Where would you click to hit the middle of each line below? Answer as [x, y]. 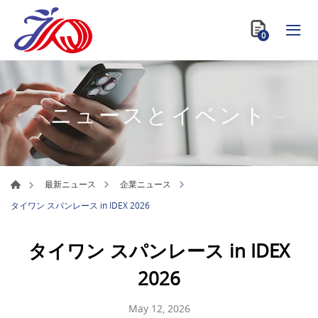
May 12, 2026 [159, 308]
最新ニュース [70, 184]
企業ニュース [146, 184]
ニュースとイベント [159, 115]
